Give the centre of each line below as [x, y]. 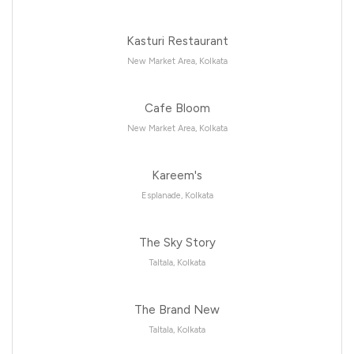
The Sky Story [177, 242]
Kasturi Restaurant [177, 41]
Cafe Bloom [177, 108]
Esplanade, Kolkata [177, 195]
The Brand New [177, 309]
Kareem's [177, 175]
